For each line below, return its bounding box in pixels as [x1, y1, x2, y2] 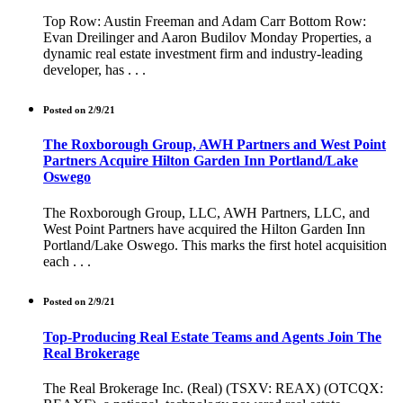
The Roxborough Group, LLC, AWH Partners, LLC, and [43, 204, 370, 220]
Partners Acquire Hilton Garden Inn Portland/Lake [43, 153, 358, 169]
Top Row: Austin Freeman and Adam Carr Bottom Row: [43, 13, 366, 29]
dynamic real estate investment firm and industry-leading [43, 45, 363, 61]
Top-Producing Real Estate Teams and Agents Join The [43, 328, 381, 345]
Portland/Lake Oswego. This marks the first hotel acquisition [43, 237, 387, 253]
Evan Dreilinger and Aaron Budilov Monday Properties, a [43, 29, 372, 45]
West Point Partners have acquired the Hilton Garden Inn [43, 220, 365, 237]
